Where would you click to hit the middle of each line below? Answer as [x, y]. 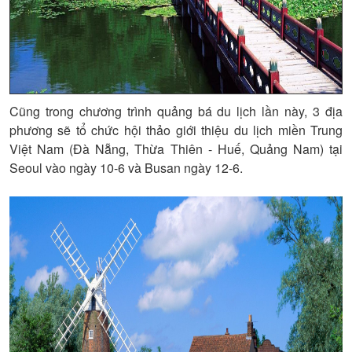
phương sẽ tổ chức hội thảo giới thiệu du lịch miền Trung [176, 130]
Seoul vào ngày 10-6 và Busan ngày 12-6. [126, 168]
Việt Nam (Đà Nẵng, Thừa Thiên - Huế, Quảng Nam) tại [176, 149]
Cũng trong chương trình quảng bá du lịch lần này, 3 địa [176, 112]
